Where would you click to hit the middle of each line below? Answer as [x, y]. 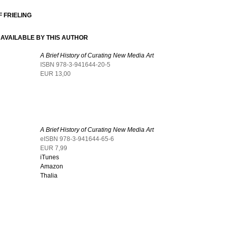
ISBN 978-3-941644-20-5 [75, 65]
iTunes [50, 157]
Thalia [49, 176]
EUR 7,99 [54, 148]
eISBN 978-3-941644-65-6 [77, 139]
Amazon [52, 166]
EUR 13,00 [55, 74]
